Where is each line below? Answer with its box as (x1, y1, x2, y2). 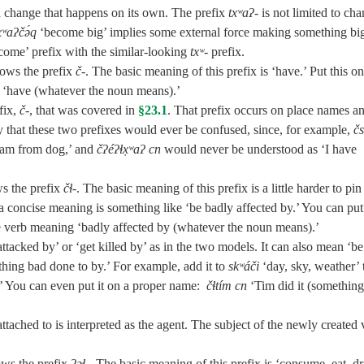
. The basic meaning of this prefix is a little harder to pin (76, 181, 362, 195)
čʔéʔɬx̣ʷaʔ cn (97, 142, 161, 156)
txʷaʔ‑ (228, 6, 258, 19)
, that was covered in (29, 103, 138, 117)
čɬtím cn (206, 279, 247, 292)
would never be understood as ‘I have (161, 142, 357, 156)
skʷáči (228, 259, 259, 273)
